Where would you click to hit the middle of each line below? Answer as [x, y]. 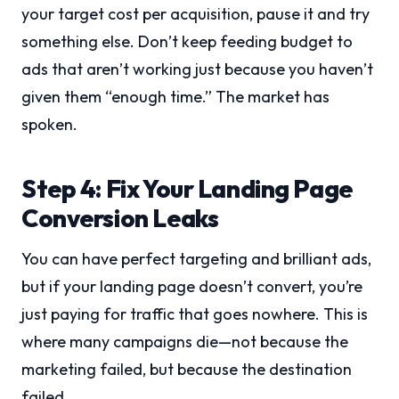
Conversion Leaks [120, 218]
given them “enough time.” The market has [175, 97]
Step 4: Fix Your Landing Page [187, 189]
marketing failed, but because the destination [187, 370]
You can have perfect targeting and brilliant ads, [196, 259]
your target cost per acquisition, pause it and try [195, 14]
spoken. [49, 125]
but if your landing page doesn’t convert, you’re [192, 287]
